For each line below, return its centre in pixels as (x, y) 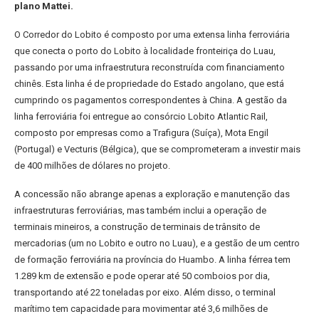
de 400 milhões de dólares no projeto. (92, 166)
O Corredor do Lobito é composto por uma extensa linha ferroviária (152, 35)
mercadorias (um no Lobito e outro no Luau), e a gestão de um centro (157, 243)
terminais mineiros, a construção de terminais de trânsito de (137, 227)
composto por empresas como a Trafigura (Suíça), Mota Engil (141, 133)
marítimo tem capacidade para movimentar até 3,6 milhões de (141, 309)
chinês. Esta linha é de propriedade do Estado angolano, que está (149, 84)
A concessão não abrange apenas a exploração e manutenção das (152, 194)
